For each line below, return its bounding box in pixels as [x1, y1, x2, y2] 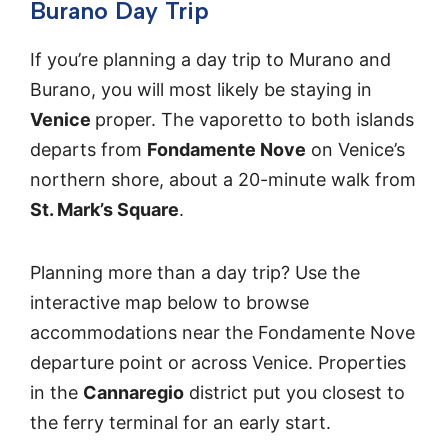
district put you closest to [184, 381, 405, 403]
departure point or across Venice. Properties [30, 351, 406, 373]
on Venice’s [306, 139, 405, 161]
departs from [30, 139, 147, 161]
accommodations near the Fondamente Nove [30, 321, 415, 343]
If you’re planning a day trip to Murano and [30, 49, 391, 71]
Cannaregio [83, 381, 184, 403]
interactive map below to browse [30, 291, 309, 313]
